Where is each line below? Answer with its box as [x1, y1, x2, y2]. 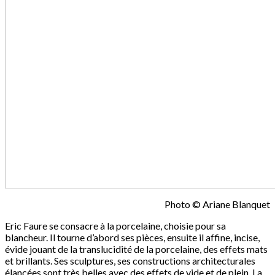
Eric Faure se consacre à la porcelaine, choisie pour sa [5, 220, 226, 232]
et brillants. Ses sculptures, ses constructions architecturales [5, 255, 255, 267]
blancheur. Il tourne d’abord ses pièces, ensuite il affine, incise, [5, 231, 260, 244]
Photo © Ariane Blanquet [165, 198, 270, 211]
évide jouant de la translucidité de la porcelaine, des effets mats [5, 243, 268, 255]
